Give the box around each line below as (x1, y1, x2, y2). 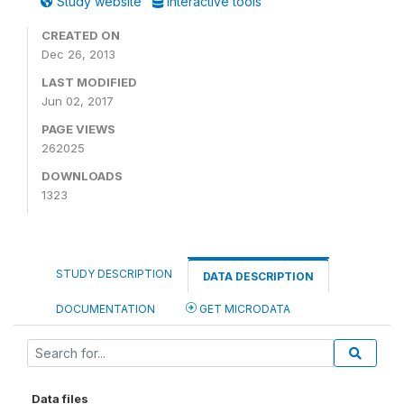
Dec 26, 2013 (41, 47, 115, 61)
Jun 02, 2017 (41, 94, 114, 108)
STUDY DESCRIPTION (56, 267, 172, 280)
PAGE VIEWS (41, 122, 115, 136)
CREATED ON (41, 28, 120, 42)
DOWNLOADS (41, 169, 123, 183)
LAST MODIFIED (41, 75, 137, 89)
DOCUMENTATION (56, 302, 155, 316)
